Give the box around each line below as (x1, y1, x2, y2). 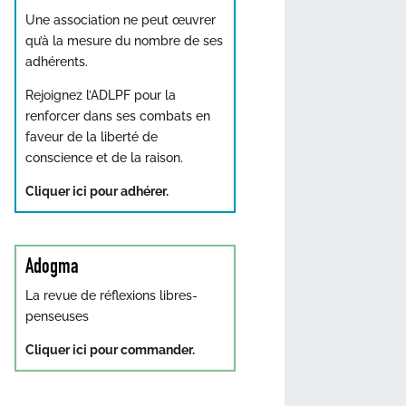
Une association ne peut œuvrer (25, 13, 216, 27)
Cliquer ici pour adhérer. (25, 184, 169, 198)
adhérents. (25, 54, 88, 69)
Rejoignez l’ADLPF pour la (25, 88, 176, 102)
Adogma (25, 253, 79, 278)
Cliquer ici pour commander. (25, 343, 195, 357)
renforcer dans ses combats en (25, 109, 210, 123)
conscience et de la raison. (25, 150, 183, 165)
